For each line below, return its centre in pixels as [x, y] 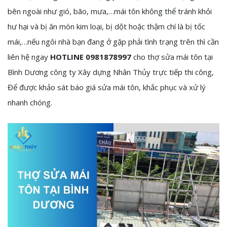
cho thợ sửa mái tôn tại [172, 57]
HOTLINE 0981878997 [91, 57]
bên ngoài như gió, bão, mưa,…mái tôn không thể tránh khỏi [110, 11]
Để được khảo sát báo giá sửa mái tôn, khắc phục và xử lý [107, 87]
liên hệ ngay [29, 57]
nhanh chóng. [30, 102]
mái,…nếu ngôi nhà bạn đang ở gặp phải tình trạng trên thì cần [113, 42]
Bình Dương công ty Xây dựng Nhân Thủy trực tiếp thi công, [111, 72]
